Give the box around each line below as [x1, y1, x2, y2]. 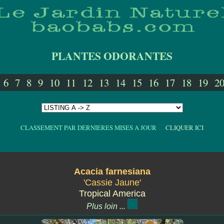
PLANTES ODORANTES [51, 48, 172, 63]
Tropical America [78, 188, 145, 198]
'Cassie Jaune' [83, 177, 141, 187]
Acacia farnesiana [73, 166, 150, 176]
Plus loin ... [86, 202, 127, 210]
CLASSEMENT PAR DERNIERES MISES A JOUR [20, 123, 158, 132]
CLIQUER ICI [165, 123, 203, 132]
